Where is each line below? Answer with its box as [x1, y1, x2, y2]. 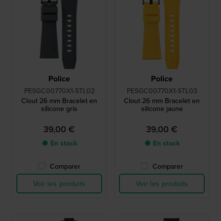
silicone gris [41, 104, 77, 114]
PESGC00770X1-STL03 [126, 86, 197, 96]
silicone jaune [141, 104, 183, 114]
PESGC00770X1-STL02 [24, 86, 95, 96]
